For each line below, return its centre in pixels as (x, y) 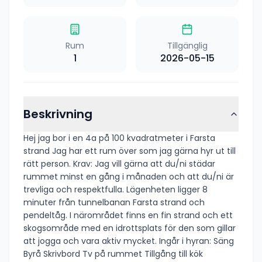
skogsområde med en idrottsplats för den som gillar (94, 228)
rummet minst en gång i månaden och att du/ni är (129, 177)
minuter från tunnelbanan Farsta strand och (78, 203)
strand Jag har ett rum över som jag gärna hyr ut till (130, 151)
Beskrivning (58, 114)
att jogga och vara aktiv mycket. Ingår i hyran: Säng (129, 241)
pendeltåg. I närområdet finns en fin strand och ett (46, 216)
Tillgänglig (187, 46)
